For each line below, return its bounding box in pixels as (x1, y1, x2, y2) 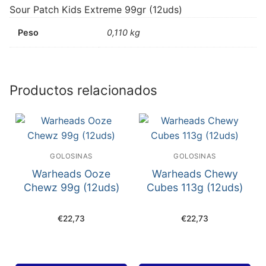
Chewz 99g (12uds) (23, 180, 119, 194)
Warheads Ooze (32, 167, 110, 180)
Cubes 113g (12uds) (147, 180, 243, 194)
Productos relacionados (9, 82, 157, 99)
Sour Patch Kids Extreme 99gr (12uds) (9, 4, 182, 16)
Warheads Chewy (151, 167, 238, 180)
